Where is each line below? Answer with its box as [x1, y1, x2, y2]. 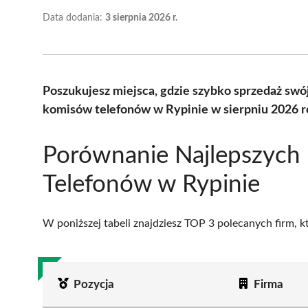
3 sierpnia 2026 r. [105, 12, 177, 23]
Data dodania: [43, 12, 105, 23]
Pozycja [74, 278, 114, 290]
